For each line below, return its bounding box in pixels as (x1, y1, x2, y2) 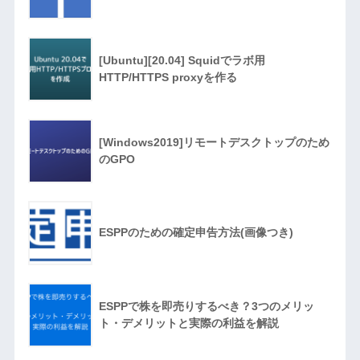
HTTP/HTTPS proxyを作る (98, 70, 237, 84)
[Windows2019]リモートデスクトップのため (98, 135, 329, 149)
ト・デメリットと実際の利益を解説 (98, 316, 279, 329)
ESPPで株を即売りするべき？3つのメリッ (98, 299, 314, 313)
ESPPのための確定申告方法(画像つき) (98, 225, 293, 239)
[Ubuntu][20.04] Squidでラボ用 (98, 53, 265, 67)
